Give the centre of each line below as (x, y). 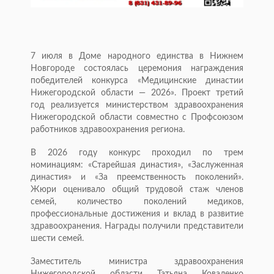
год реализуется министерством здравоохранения (137, 106)
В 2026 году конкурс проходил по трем (137, 153)
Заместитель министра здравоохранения (137, 262)
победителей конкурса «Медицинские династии (137, 81)
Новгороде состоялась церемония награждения (137, 69)
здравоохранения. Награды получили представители (137, 227)
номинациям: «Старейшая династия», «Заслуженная (137, 165)
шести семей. (57, 239)
